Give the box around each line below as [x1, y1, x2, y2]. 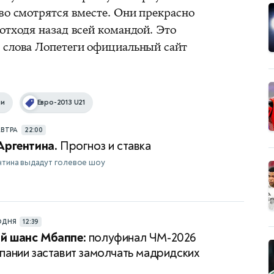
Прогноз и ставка [57, 138, 151, 154]
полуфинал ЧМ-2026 [86, 230, 197, 246]
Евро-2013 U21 [37, 98, 86, 108]
